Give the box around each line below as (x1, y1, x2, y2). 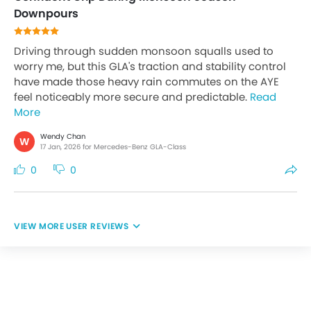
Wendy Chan (40, 131, 85, 142)
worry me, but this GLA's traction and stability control (14, 59, 286, 74)
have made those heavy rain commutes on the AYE (14, 74, 279, 89)
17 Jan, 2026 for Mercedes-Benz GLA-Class (40, 142, 186, 152)
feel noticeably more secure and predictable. (14, 90, 250, 104)
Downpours (14, 6, 78, 22)
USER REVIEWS (66, 220, 129, 232)
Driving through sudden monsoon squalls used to (14, 44, 274, 58)
